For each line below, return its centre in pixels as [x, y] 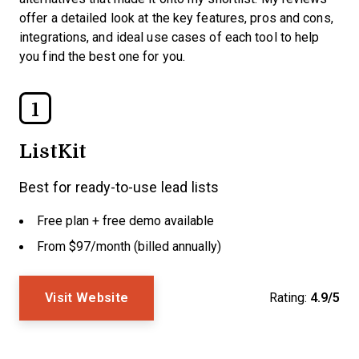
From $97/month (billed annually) [129, 246]
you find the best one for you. [102, 56]
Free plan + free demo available [125, 221]
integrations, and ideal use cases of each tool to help [169, 37]
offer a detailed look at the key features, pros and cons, [176, 18]
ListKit [53, 150]
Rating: [288, 298]
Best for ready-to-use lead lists [119, 188]
